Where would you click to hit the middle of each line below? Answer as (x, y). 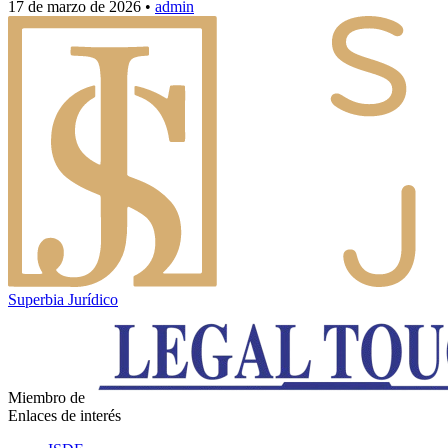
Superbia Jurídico (63, 300)
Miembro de (46, 398)
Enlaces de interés (64, 416)
